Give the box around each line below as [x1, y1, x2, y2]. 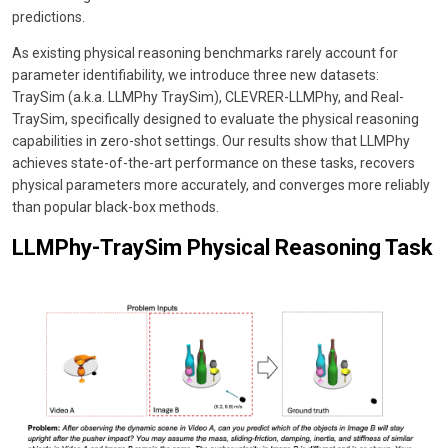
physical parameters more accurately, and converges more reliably [12, 177, 430, 194]
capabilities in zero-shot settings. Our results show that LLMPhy [12, 133, 410, 150]
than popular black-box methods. [12, 199, 219, 216]
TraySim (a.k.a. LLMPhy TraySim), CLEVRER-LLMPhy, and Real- [12, 89, 404, 106]
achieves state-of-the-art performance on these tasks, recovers [12, 155, 415, 172]
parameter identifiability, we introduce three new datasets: [12, 67, 379, 84]
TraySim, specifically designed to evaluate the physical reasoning [12, 111, 419, 128]
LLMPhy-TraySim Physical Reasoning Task [12, 234, 433, 260]
